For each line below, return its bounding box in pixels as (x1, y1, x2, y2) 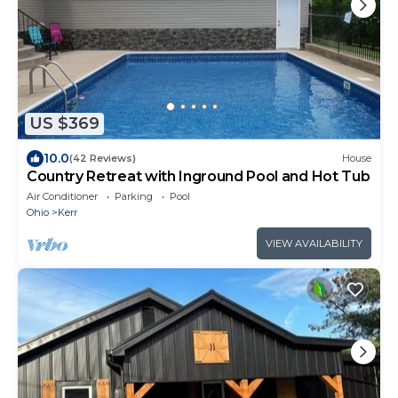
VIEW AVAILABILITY (266, 236, 362, 250)
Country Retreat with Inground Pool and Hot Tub (27, 167, 370, 185)
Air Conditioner (27, 189, 98, 203)
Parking (115, 189, 153, 203)
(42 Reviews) (69, 152, 136, 165)
